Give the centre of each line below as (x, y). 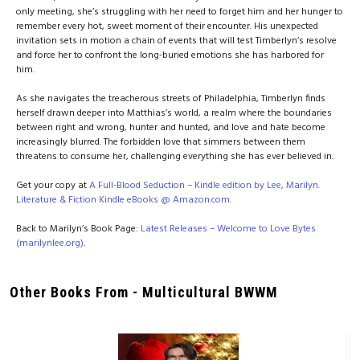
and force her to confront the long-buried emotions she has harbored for (170, 55)
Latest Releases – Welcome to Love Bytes (228, 229)
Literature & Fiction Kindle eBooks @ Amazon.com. (124, 200)
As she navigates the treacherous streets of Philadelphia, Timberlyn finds (171, 99)
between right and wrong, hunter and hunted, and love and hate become (171, 128)
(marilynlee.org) (50, 243)
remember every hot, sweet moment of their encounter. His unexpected (167, 27)
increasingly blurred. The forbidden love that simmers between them (161, 142)
